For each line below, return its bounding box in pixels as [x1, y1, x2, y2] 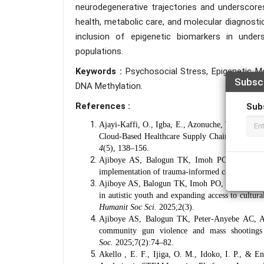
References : [75, 101, 130, 111]
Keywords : [75, 66, 126, 77]
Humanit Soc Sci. [99, 203, 157, 212]
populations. [75, 46, 123, 57]
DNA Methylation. [75, 81, 143, 91]
